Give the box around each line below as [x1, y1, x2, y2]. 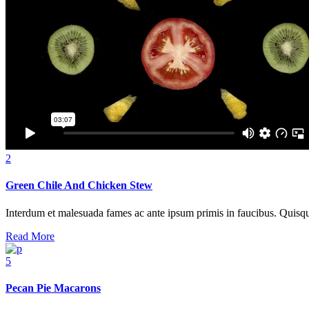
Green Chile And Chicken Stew [6, 179, 152, 192]
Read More [6, 230, 54, 242]
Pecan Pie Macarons [6, 281, 101, 294]
